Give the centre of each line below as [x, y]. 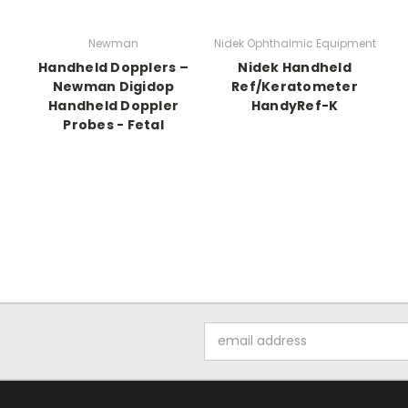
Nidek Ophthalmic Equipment [295, 43]
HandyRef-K [295, 105]
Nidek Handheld [295, 67]
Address [229, 350]
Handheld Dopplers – [113, 67]
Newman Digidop [113, 86]
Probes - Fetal [113, 124]
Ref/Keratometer [295, 86]
